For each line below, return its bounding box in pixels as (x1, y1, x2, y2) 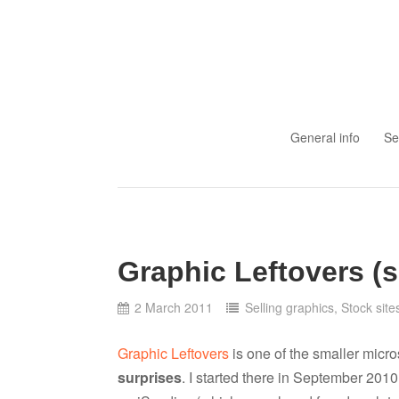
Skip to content (117, 107, 200, 126)
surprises (118, 366, 182, 387)
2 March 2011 (134, 298, 214, 317)
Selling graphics (244, 298, 334, 317)
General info (289, 127, 360, 146)
